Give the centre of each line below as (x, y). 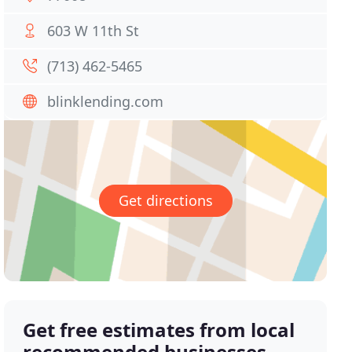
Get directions (165, 201)
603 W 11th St (93, 31)
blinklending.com (106, 101)
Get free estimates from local (159, 330)
